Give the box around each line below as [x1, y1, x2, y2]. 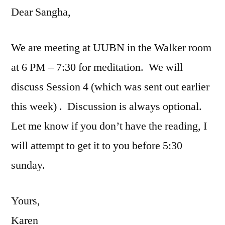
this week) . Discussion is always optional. [11, 99, 204, 114]
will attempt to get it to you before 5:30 [11, 138, 182, 153]
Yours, [11, 193, 40, 208]
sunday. [11, 158, 45, 172]
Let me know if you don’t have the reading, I [11, 119, 207, 133]
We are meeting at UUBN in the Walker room [11, 40, 211, 55]
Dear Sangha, [11, 5, 71, 19]
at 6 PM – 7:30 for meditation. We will [11, 60, 183, 74]
